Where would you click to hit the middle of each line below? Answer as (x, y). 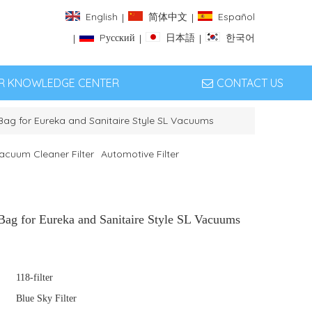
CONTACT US (250, 83)
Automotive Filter (140, 154)
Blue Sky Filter (46, 298)
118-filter (34, 278)
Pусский (117, 38)
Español (236, 17)
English (102, 17)
